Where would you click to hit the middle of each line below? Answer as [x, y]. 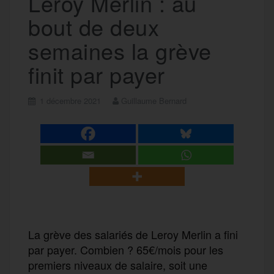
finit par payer [97, 74]
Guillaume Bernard [154, 100]
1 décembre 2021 [70, 100]
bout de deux [94, 26]
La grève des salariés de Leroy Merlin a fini [133, 234]
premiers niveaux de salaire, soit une [118, 265]
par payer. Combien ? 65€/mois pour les [126, 249]
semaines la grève [120, 50]
